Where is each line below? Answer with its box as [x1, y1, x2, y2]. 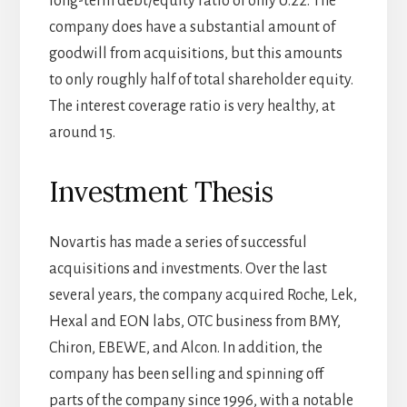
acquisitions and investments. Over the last [48, 261, 327, 278]
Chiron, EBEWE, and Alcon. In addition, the [48, 340, 323, 357]
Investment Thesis [48, 174, 273, 210]
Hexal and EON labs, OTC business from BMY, [48, 313, 341, 331]
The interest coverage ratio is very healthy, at [48, 98, 335, 115]
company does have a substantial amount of [48, 19, 335, 36]
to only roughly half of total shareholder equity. [48, 72, 353, 89]
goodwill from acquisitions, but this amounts [48, 45, 342, 63]
